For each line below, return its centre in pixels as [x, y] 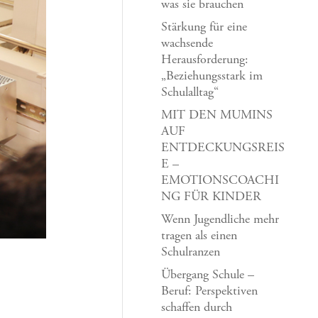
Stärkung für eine [204, 28]
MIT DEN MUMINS [217, 116]
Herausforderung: [205, 60]
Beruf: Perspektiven [210, 292]
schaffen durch [197, 308]
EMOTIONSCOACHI [220, 181]
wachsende [187, 44]
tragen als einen [199, 236]
